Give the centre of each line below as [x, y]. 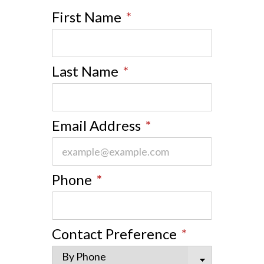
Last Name [85, 71]
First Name [87, 17]
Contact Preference [114, 234]
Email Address [96, 125]
